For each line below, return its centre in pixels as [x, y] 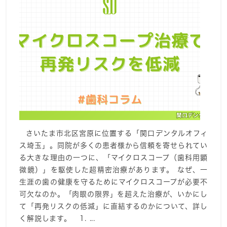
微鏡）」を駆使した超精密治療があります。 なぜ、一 [113, 169]
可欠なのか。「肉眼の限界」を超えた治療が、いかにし [113, 194]
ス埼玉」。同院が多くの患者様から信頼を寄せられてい [113, 145]
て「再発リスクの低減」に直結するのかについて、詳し [113, 206]
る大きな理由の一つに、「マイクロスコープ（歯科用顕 [113, 157]
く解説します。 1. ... [57, 218]
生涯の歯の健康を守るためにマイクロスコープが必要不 [113, 182]
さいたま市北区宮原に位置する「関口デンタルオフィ [113, 133]
